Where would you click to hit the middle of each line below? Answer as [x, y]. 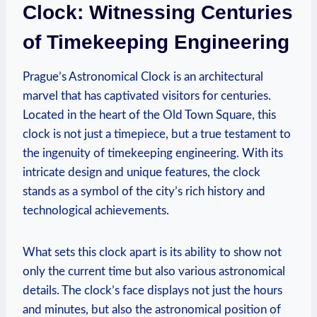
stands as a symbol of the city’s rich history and [144, 191]
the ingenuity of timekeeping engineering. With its [153, 153]
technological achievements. [96, 210]
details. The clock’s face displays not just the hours [152, 290]
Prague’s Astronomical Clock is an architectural [143, 76]
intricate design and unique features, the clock [142, 172]
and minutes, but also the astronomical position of [152, 309]
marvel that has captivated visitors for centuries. [147, 96]
